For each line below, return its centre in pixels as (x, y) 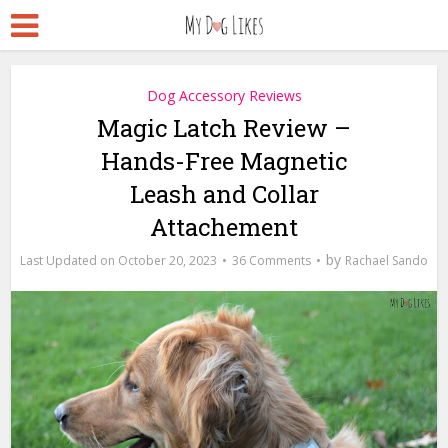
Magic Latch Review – (224, 128)
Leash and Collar (224, 194)
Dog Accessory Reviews (224, 95)
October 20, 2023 (167, 260)
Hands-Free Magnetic (224, 161)
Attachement (224, 227)
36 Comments (271, 260)
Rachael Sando (386, 260)
